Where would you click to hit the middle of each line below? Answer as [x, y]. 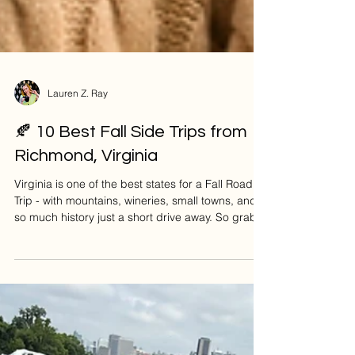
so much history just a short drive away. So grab [136, 331]
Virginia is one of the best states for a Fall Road [134, 298]
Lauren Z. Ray [78, 207]
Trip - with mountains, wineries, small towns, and [136, 315]
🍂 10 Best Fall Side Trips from [131, 246]
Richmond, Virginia [86, 270]
